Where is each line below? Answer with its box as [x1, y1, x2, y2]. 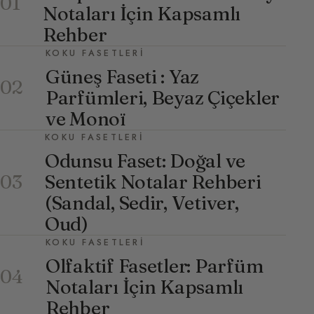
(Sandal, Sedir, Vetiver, [45, 191, 239, 214]
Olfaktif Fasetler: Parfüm [46, 254, 264, 278]
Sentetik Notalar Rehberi [45, 170, 261, 193]
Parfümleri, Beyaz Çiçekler [46, 86, 280, 109]
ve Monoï [46, 107, 126, 130]
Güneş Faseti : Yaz [46, 64, 200, 88]
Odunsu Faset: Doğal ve [45, 149, 246, 172]
